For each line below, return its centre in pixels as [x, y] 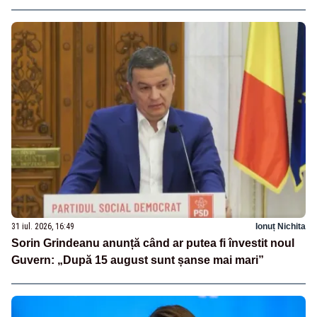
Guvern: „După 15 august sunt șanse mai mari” [138, 260]
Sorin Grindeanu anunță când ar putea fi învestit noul [153, 243]
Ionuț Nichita [281, 227]
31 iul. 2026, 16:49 [43, 227]
